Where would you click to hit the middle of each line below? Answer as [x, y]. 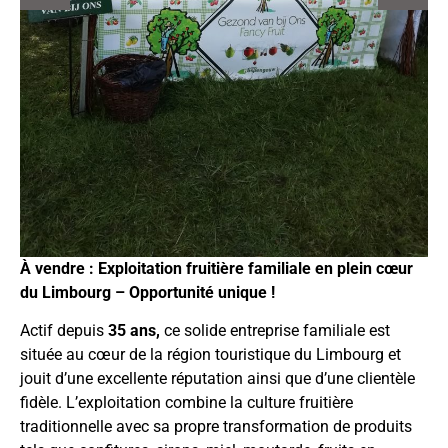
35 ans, [134, 331]
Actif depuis [64, 331]
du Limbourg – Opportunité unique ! [147, 293]
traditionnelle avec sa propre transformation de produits [216, 427]
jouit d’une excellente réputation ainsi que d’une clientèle [217, 379]
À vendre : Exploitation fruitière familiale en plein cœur [216, 269]
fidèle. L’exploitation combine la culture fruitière [186, 403]
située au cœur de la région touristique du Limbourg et [210, 355]
